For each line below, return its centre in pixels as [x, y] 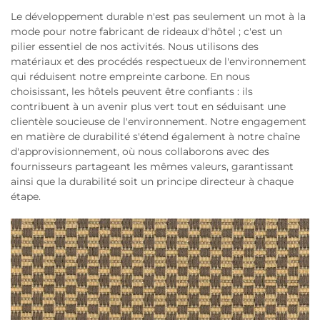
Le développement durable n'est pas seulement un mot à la [158, 17]
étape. [26, 197]
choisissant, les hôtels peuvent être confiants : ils [132, 92]
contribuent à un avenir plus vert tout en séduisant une [148, 107]
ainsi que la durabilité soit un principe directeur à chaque [152, 182]
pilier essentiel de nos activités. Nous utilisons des [135, 47]
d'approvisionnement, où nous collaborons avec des [140, 152]
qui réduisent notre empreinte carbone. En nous [130, 77]
